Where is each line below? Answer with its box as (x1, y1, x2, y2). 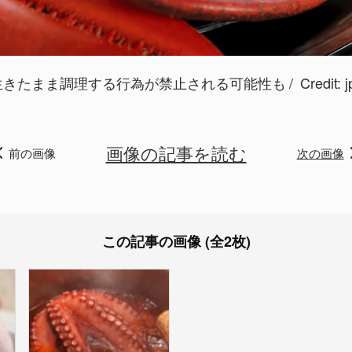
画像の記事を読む (105, 141, 247, 165)
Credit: (296, 72, 345, 93)
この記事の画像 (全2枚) (101, 231, 251, 251)
